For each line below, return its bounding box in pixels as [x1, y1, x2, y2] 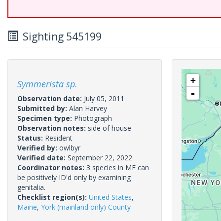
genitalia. [17, 183, 45, 192]
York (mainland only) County [41, 202, 131, 212]
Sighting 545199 [18, 30, 102, 43]
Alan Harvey [69, 104, 107, 113]
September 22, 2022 [68, 153, 132, 162]
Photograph [74, 113, 112, 123]
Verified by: [17, 143, 59, 152]
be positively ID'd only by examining [17, 173, 131, 182]
